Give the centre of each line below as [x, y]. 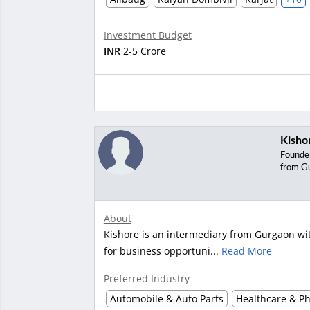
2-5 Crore [143, 51]
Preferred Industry [146, 279]
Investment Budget [147, 35]
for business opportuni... [162, 251]
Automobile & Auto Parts [166, 299]
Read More [246, 251]
